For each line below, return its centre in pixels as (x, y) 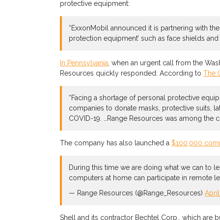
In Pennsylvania (84, 63)
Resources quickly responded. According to (132, 73)
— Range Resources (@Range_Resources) (137, 193)
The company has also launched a (116, 143)
